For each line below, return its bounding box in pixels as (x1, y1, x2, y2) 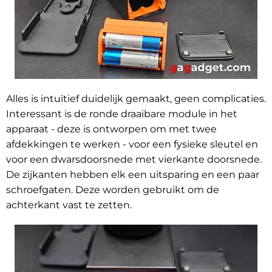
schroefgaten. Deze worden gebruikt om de (6, 184, 219, 196)
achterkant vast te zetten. (6, 199, 132, 211)
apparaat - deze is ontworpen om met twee (6, 123, 217, 135)
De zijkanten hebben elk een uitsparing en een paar (6, 169, 259, 181)
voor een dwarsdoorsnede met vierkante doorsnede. (6, 154, 262, 166)
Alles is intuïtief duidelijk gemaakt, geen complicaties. (6, 93, 266, 105)
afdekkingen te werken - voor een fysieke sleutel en (6, 138, 258, 151)
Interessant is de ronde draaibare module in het (6, 108, 237, 120)
